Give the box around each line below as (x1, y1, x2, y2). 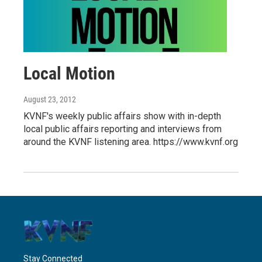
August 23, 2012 (23, 95, 76, 105)
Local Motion (23, 63, 115, 84)
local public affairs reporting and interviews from (23, 123, 222, 135)
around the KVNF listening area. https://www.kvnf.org (23, 136, 238, 148)
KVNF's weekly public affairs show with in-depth (23, 111, 221, 122)
